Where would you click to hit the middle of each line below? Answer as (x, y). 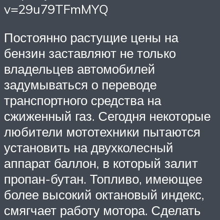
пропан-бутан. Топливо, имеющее (103, 179)
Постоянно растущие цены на (91, 37)
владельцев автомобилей (80, 69)
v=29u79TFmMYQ (56, 9)
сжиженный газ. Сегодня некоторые (107, 116)
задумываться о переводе (80, 84)
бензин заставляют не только (90, 53)
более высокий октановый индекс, (104, 194)
